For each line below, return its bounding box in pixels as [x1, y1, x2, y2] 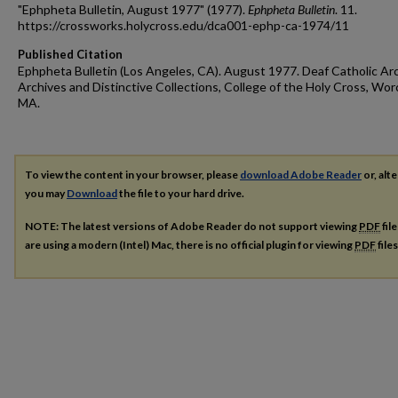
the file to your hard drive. [117, 187, 244, 200]
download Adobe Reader [240, 168, 362, 181]
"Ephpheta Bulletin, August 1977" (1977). [18, 2, 248, 17]
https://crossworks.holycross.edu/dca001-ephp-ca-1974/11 [18, 18, 349, 33]
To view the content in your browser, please [25, 168, 240, 181]
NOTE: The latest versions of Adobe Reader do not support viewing [25, 219, 359, 233]
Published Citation [18, 47, 123, 61]
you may [25, 187, 67, 200]
